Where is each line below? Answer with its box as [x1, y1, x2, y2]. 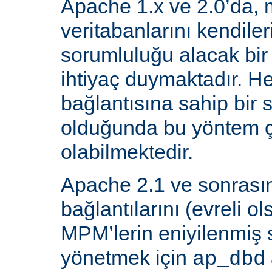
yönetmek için [61, 245, 192, 269]
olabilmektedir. [61, 140, 193, 163]
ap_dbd [192, 247, 265, 271]
